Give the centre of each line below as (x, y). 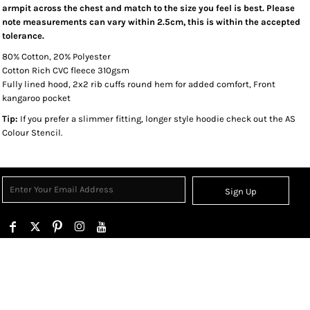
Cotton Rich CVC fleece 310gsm (66, 70)
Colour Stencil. (32, 133)
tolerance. (23, 36)
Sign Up (241, 192)
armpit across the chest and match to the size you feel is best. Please (148, 8)
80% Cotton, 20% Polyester (56, 56)
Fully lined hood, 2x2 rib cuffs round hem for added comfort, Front (139, 84)
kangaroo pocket (36, 98)
